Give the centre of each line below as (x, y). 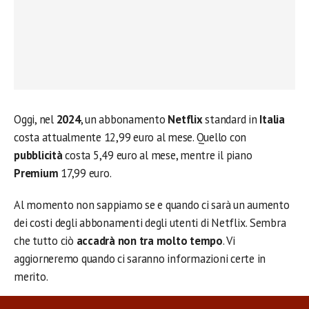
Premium (38, 173)
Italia (272, 119)
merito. (31, 277)
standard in (232, 119)
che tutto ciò (45, 241)
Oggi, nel (35, 119)
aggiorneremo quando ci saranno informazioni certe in (140, 259)
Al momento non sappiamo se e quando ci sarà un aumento (152, 205)
